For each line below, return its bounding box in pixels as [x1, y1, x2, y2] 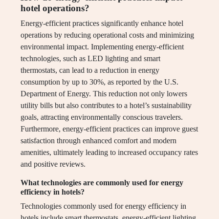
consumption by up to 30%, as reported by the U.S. [21, 78, 178, 87]
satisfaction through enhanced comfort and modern [21, 136, 176, 145]
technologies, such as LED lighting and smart [21, 54, 160, 63]
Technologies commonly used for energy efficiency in [21, 202, 186, 211]
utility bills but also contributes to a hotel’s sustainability [21, 101, 192, 110]
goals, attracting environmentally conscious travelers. [21, 113, 183, 122]
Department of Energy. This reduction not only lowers [21, 89, 187, 98]
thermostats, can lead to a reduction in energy [21, 66, 159, 75]
